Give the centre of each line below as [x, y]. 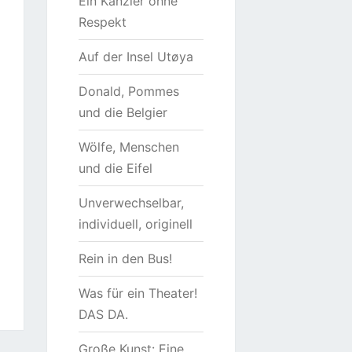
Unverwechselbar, [131, 203]
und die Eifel [115, 168]
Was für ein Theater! [137, 293]
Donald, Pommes [128, 91]
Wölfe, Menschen [128, 147]
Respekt [102, 22]
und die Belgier [123, 112]
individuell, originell [135, 224]
